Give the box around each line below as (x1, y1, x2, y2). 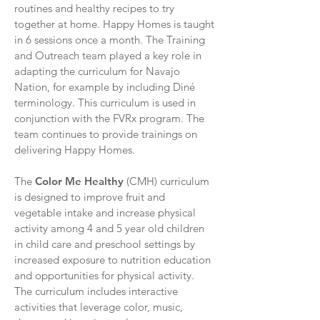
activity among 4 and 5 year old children (14, 221, 204, 235)
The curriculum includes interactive (14, 284, 178, 298)
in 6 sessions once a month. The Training (14, 33, 205, 46)
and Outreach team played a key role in (14, 49, 201, 62)
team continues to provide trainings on (14, 127, 197, 141)
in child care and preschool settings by (14, 237, 195, 251)
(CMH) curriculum (124, 174, 209, 188)
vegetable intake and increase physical (14, 206, 196, 219)
